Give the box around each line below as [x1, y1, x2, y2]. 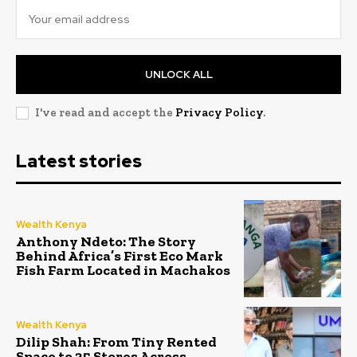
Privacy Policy [175, 104, 263, 120]
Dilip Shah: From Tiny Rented [16, 332, 217, 351]
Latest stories [16, 149, 142, 173]
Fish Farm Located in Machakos [16, 261, 230, 280]
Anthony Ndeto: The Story [16, 233, 196, 251]
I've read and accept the [35, 104, 175, 120]
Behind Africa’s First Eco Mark [16, 247, 223, 265]
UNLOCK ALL [144, 67, 213, 81]
